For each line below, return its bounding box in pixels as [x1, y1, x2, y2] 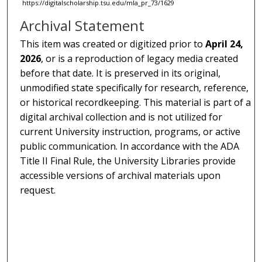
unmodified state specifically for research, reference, [20, 81, 249, 94]
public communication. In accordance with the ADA [20, 139, 240, 153]
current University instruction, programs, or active [20, 125, 241, 138]
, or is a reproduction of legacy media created [41, 51, 239, 65]
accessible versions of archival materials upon [20, 168, 221, 182]
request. [20, 183, 56, 196]
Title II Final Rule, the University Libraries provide [20, 154, 236, 167]
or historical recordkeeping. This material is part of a [20, 95, 251, 109]
